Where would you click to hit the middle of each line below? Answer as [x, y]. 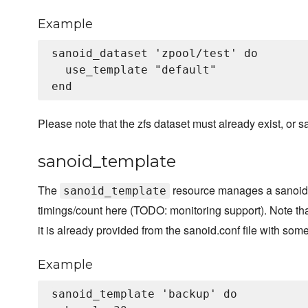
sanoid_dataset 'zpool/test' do [155, 54]
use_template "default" [134, 70]
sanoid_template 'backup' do [144, 294]
